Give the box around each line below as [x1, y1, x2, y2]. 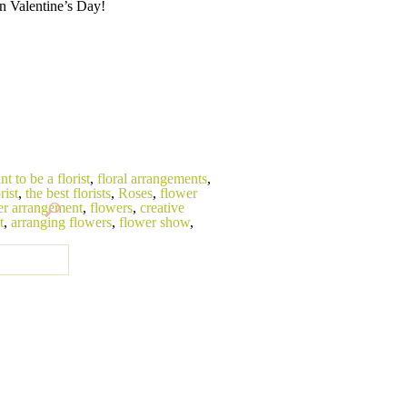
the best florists [25, 185, 111, 201]
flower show [119, 214, 190, 230]
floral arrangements [97, 171, 207, 186]
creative [140, 200, 184, 215]
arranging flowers [11, 214, 112, 230]
